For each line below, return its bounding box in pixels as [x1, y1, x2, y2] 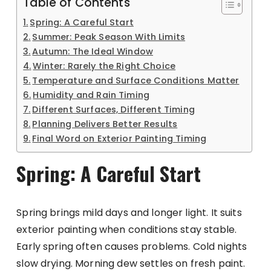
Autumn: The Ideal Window [32, 45, 154, 58]
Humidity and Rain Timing [33, 89, 150, 102]
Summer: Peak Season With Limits [32, 31, 186, 44]
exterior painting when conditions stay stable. [16, 223, 237, 237]
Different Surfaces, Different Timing [32, 103, 195, 116]
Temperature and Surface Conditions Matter [32, 74, 240, 87]
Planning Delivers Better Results [32, 118, 178, 131]
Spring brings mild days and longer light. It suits [16, 206, 242, 220]
